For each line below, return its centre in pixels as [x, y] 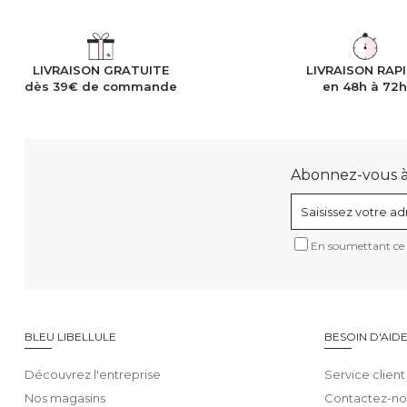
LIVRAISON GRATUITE [101, 70]
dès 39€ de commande [101, 87]
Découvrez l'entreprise [93, 375]
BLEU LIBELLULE [70, 337]
